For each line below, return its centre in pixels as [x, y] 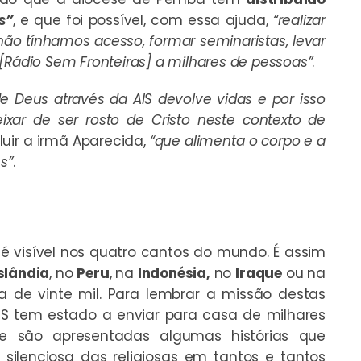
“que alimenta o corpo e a [237, 141]
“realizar [299, 20]
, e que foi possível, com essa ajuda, [143, 20]
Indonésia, [174, 273]
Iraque [259, 273]
